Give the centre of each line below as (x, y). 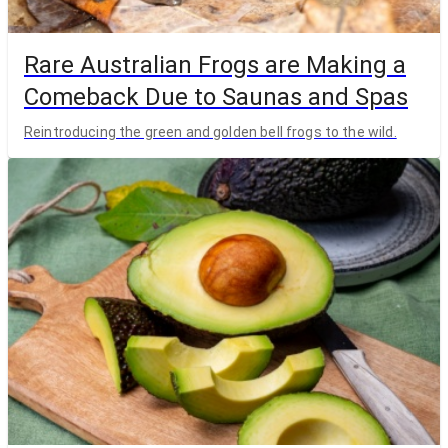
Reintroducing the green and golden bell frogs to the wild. (210, 131)
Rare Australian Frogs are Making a (215, 65)
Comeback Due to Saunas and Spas (216, 97)
